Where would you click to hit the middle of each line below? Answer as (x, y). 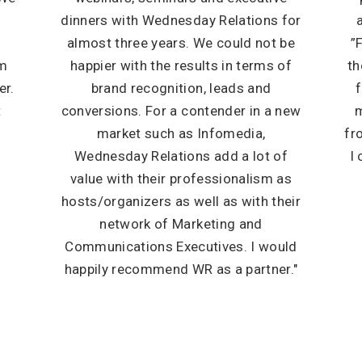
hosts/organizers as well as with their (181, 201)
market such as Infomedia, (181, 133)
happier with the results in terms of (181, 65)
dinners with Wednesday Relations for (181, 20)
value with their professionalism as (181, 179)
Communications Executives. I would (181, 246)
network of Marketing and (181, 224)
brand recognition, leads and (181, 88)
